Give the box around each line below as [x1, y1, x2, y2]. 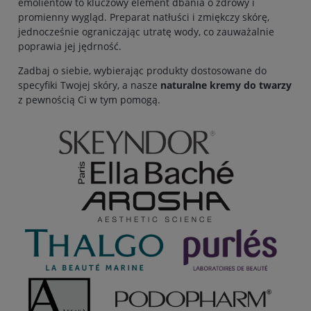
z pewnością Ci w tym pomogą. [18, 92, 160, 106]
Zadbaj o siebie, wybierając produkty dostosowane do [18, 63, 267, 77]
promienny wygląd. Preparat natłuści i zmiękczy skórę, [18, 10, 269, 24]
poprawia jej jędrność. [18, 39, 121, 53]
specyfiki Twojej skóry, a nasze [18, 78, 160, 92]
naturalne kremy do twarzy [160, 78, 292, 92]
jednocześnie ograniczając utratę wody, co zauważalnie [18, 24, 274, 38]
